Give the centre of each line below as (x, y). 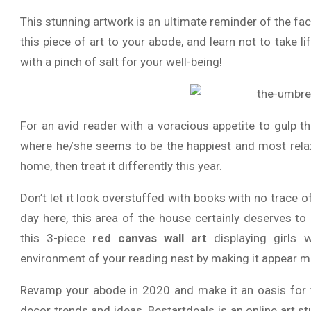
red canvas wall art (153, 238)
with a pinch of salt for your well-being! (121, 62)
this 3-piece (57, 238)
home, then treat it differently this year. (121, 166)
